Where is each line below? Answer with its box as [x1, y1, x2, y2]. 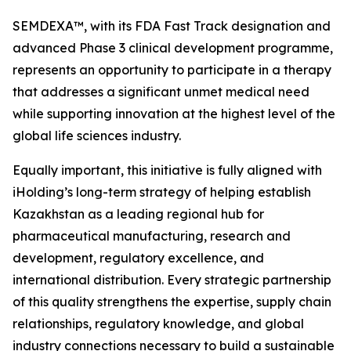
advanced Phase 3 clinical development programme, [13, 40, 333, 56]
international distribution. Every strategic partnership [13, 272, 331, 288]
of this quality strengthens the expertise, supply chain [13, 294, 331, 309]
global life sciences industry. [13, 128, 181, 143]
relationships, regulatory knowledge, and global [13, 316, 304, 331]
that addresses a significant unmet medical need [13, 84, 309, 100]
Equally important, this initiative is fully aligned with [13, 162, 322, 178]
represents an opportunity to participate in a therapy [13, 62, 331, 78]
